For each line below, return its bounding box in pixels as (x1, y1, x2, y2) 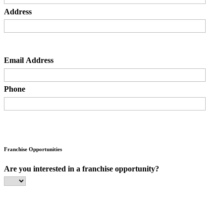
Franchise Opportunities (4, 146, 62, 152)
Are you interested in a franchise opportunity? (4, 164, 159, 173)
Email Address (4, 55, 54, 64)
